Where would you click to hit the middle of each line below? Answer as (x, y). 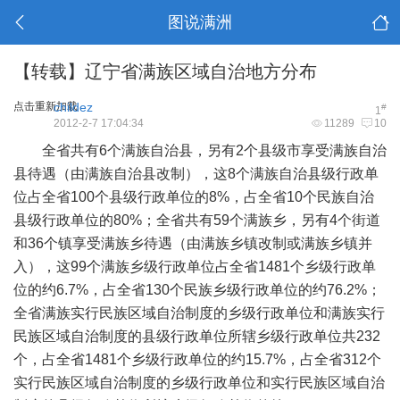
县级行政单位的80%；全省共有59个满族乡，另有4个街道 (197, 220)
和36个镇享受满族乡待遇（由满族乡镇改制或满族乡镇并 (193, 243)
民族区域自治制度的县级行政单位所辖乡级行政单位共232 (197, 336)
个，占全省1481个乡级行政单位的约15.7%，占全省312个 (197, 359)
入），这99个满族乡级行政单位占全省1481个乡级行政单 (195, 267)
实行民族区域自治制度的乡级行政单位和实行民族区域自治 (199, 383)
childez (73, 107)
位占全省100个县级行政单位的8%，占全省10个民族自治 (194, 197)
